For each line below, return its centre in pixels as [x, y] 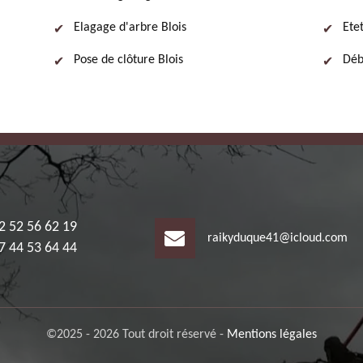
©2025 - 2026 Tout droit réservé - [137, 335]
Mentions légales [272, 335]
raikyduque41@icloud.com [277, 238]
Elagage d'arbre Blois [130, 28]
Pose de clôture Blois [128, 60]
